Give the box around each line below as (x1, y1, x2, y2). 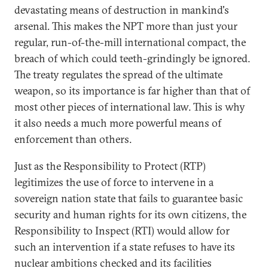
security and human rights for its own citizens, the (14, 208, 246, 221)
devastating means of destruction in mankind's (14, 3, 229, 17)
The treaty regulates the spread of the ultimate (14, 68, 223, 81)
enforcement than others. (14, 132, 132, 146)
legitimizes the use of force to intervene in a (14, 175, 214, 189)
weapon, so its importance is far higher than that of (14, 84, 250, 98)
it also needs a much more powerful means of (14, 116, 221, 130)
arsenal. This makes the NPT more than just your (14, 19, 237, 33)
